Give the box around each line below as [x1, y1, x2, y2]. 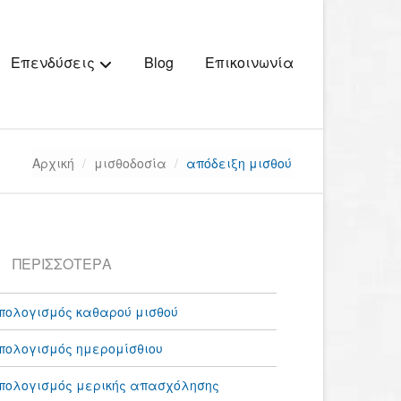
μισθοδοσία [94, 154, 166, 172]
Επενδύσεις [10, 52, 98, 73]
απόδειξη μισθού [186, 154, 292, 172]
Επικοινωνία [204, 52, 294, 73]
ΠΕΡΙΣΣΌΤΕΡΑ [12, 253, 112, 274]
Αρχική [32, 154, 74, 172]
